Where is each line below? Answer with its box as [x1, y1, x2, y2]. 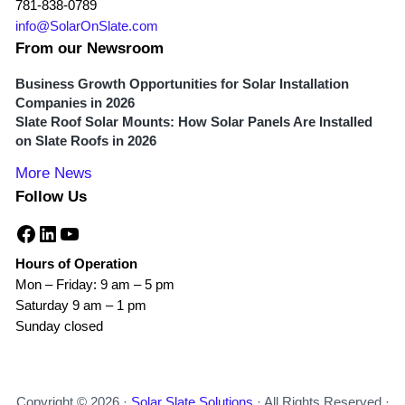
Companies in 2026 [14, 96, 135, 111]
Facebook [14, 220, 108, 245]
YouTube [57, 220, 142, 245]
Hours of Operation [14, 257, 137, 272]
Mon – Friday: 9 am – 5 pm [14, 278, 174, 293]
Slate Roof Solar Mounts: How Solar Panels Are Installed [14, 115, 372, 130]
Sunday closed [14, 319, 103, 334]
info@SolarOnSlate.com [14, 19, 158, 34]
